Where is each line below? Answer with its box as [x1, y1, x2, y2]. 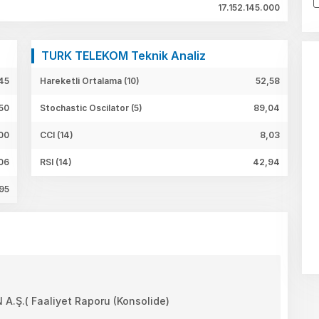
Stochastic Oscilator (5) [40, 102, 142, 113]
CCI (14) [40, 129, 73, 140]
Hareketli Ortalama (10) [40, 75, 140, 86]
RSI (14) [40, 156, 72, 167]
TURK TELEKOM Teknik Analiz [41, 48, 206, 63]
